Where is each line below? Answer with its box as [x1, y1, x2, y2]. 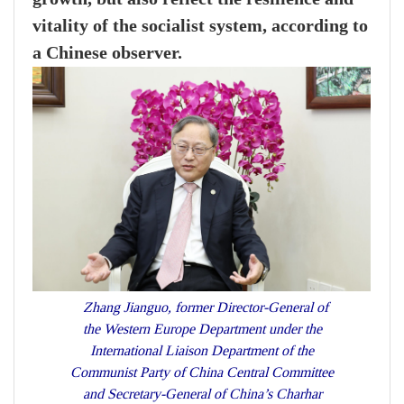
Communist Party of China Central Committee [70, 363, 334, 381]
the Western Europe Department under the [82, 320, 322, 338]
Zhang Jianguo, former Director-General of [76, 298, 328, 317]
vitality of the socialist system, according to [32, 15, 368, 37]
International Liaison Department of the [90, 342, 314, 360]
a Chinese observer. [32, 42, 182, 64]
